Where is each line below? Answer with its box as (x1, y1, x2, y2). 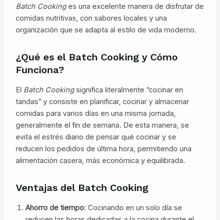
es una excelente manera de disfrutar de (66, 1, 204, 11)
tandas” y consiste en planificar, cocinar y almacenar (15, 97, 189, 106)
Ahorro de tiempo (25, 203, 84, 212)
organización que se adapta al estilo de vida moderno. (15, 25, 196, 34)
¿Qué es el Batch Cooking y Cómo (15, 51, 178, 63)
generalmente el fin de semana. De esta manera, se (15, 120, 189, 130)
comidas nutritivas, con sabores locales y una (15, 13, 167, 23)
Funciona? (15, 63, 64, 76)
